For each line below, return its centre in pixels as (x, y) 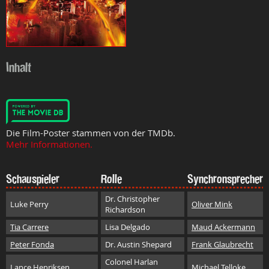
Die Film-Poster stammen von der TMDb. (91, 133)
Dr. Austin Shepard (138, 244)
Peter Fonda (32, 244)
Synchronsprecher (225, 179)
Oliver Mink (212, 204)
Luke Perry (29, 204)
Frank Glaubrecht (222, 244)
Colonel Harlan (131, 262)
